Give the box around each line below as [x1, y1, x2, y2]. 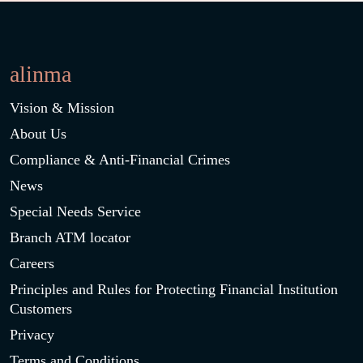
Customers [10, 301, 72, 317]
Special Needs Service [10, 203, 141, 220]
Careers [10, 255, 54, 271]
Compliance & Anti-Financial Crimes [10, 152, 230, 168]
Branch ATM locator [10, 229, 130, 246]
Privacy [10, 327, 54, 343]
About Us [10, 126, 66, 142]
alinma [10, 62, 71, 87]
